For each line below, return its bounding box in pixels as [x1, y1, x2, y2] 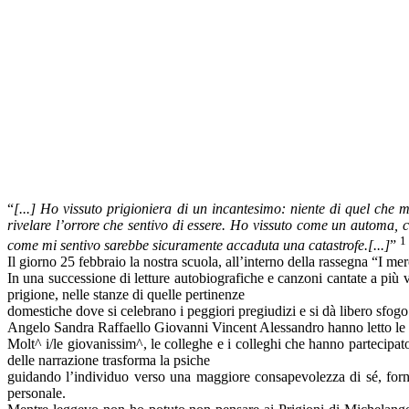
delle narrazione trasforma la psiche [7, 352, 210, 369]
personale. [7, 385, 66, 402]
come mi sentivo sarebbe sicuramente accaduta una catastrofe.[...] [7, 237, 390, 254]
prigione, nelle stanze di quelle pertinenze [7, 287, 245, 303]
